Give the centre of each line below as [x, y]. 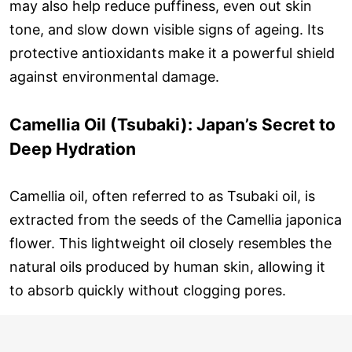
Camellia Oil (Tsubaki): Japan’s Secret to [172, 124]
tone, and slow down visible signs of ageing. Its [167, 29]
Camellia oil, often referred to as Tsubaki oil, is [162, 196]
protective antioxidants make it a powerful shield [172, 53]
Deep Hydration [73, 148]
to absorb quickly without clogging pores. [148, 290]
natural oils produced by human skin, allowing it [167, 266]
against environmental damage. [114, 76]
